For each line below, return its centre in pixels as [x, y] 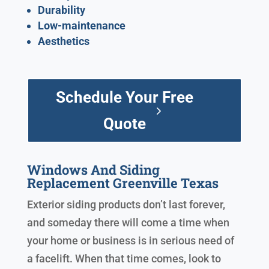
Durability [61, 10]
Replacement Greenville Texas [122, 183]
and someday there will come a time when [128, 223]
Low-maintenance [81, 26]
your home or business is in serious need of [130, 241]
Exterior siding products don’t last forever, [126, 205]
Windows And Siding [93, 170]
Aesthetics [63, 41]
